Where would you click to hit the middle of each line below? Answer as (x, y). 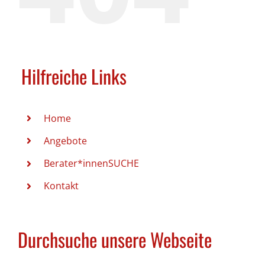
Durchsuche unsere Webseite (115, 239)
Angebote (66, 140)
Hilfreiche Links (74, 76)
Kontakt (62, 186)
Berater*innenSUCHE (92, 163)
